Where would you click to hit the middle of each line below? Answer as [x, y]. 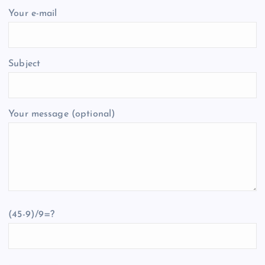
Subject [25, 64]
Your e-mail [33, 14]
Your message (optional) [62, 114]
